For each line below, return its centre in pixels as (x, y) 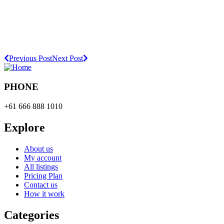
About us (38, 148)
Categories (31, 215)
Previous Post (30, 58)
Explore (24, 127)
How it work (44, 193)
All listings (41, 166)
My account (43, 157)
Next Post (67, 58)
